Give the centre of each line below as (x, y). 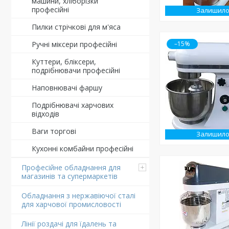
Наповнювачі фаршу (67, 88)
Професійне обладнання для (71, 167)
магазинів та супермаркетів (70, 176)
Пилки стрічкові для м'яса (76, 27)
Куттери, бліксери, (64, 62)
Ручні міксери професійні (74, 44)
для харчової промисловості (71, 204)
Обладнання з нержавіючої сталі (78, 196)
